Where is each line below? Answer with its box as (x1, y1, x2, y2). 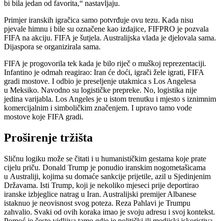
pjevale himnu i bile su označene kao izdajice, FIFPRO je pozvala (4, 25, 209, 34)
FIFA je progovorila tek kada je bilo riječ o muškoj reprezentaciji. (4, 59, 206, 68)
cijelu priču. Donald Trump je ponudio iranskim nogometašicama (4, 163, 206, 172)
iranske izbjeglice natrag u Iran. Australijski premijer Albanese (4, 190, 196, 199)
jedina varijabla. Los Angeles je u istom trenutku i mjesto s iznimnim (4, 95, 216, 104)
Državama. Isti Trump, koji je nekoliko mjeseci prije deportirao (4, 181, 199, 190)
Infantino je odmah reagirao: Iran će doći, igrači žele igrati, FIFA (4, 68, 204, 77)
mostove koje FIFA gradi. (4, 112, 83, 121)
